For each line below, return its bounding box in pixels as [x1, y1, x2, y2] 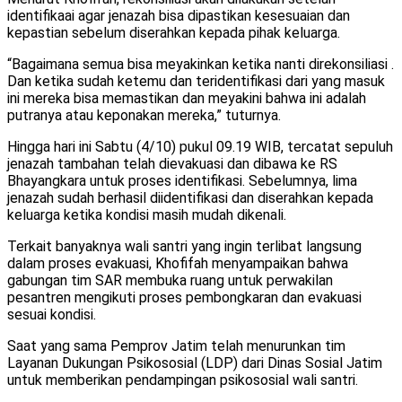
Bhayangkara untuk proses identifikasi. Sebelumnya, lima [7, 172, 357, 190]
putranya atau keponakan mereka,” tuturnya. [7, 107, 281, 125]
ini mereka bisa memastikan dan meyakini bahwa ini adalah [7, 90, 366, 108]
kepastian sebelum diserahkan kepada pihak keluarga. [7, 24, 340, 42]
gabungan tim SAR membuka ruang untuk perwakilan [7, 272, 333, 290]
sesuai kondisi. [7, 306, 96, 324]
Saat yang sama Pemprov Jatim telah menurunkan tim [7, 337, 345, 355]
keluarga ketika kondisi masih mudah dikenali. [7, 206, 286, 224]
